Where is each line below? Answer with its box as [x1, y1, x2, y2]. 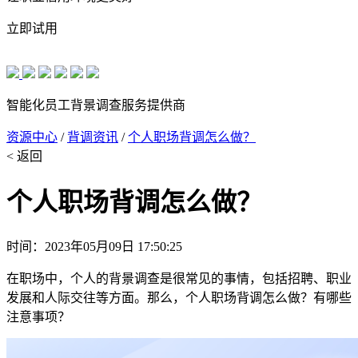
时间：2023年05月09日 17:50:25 [6, 239, 182, 253]
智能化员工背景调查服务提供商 [6, 98, 185, 112]
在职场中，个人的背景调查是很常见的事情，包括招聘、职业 [6, 271, 352, 285]
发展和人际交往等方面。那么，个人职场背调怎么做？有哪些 [6, 290, 352, 304]
